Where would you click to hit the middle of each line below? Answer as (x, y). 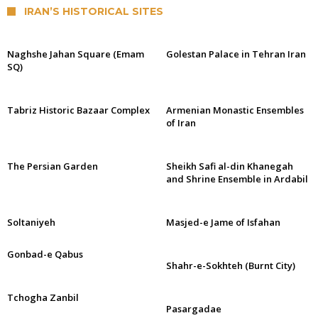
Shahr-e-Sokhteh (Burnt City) (231, 265)
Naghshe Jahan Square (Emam (76, 54)
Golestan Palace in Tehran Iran (236, 54)
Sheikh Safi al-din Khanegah (230, 166)
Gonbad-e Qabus (45, 254)
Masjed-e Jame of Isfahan (223, 222)
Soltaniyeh (31, 222)
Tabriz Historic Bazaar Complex (78, 110)
